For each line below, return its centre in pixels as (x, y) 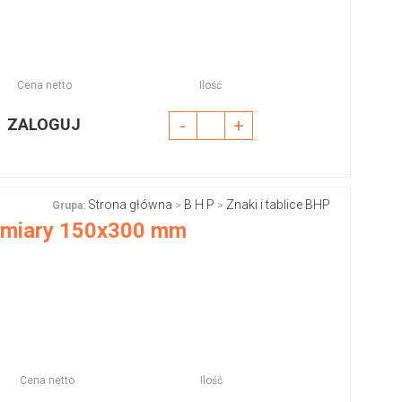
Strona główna (130, 205)
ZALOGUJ (44, 124)
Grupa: (69, 205)
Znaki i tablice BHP (278, 205)
